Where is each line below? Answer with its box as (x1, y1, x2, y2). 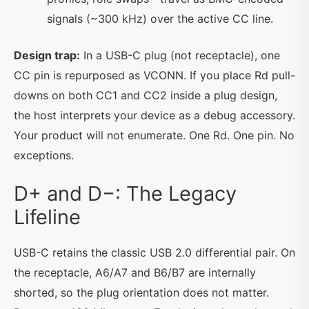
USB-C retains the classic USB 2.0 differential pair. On (14, 245, 295, 259)
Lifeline (14, 204, 81, 229)
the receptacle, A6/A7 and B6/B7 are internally (14, 265, 256, 279)
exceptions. (14, 148, 74, 162)
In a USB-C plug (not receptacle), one (80, 48, 280, 62)
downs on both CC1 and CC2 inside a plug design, (14, 88, 277, 102)
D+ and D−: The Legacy (14, 181, 237, 206)
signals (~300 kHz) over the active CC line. (47, 11, 273, 26)
